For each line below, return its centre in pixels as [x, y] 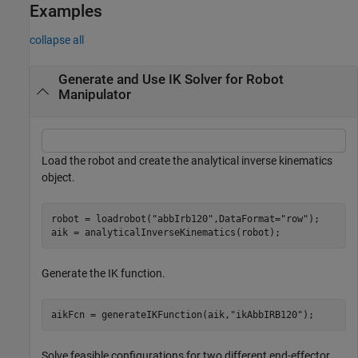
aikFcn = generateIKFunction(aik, [140, 314]
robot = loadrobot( [101, 219]
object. [58, 178]
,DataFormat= [247, 219]
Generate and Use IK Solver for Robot [171, 79]
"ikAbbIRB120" [266, 314]
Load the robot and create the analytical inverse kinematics [187, 161]
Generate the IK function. [103, 274]
